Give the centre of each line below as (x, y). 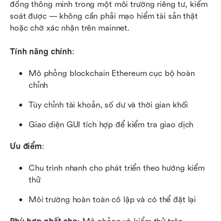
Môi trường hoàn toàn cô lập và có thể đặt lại (112, 200)
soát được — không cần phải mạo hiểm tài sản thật (104, 16)
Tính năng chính (41, 52)
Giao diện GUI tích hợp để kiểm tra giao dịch (111, 125)
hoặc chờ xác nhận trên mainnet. (70, 28)
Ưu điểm (26, 147)
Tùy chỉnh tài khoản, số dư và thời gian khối (109, 105)
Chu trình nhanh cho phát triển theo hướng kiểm (117, 168)
